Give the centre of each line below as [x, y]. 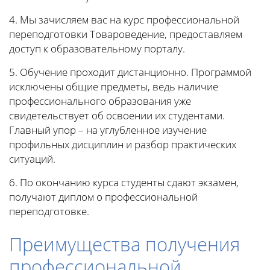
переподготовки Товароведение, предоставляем [126, 34]
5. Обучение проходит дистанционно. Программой [130, 72]
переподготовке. [49, 212]
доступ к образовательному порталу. [97, 49]
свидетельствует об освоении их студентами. [117, 116]
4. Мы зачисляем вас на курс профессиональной [124, 20]
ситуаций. [32, 159]
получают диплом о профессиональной [103, 197]
